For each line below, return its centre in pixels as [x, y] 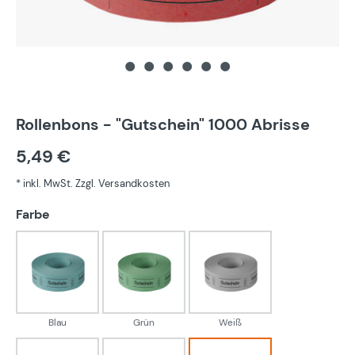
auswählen [84, 214]
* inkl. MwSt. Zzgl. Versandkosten [93, 184]
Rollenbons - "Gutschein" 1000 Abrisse [163, 125]
